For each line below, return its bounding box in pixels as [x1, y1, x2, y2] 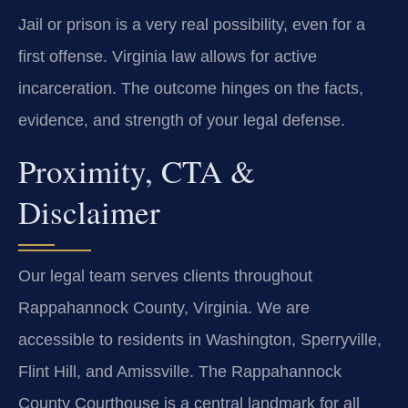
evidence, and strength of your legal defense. [18, 111, 345, 130]
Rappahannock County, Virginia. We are [18, 298, 310, 317]
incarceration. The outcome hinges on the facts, [18, 79, 363, 98]
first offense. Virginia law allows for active [18, 47, 317, 66]
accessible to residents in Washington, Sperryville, [18, 330, 382, 349]
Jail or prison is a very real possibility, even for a [18, 15, 365, 35]
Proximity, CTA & [18, 148, 255, 192]
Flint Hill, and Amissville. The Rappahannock [18, 362, 342, 381]
